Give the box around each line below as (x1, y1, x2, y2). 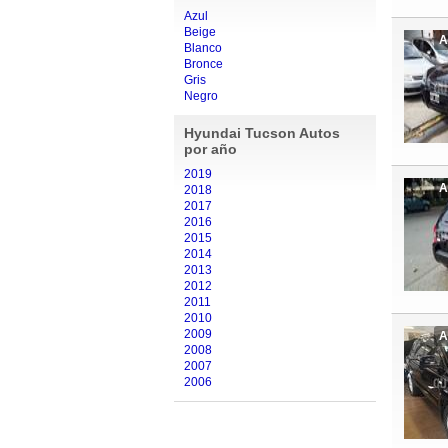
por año (183, 141, 237, 157)
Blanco (183, 41, 222, 55)
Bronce (183, 57, 223, 71)
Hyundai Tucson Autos (183, 125, 340, 141)
